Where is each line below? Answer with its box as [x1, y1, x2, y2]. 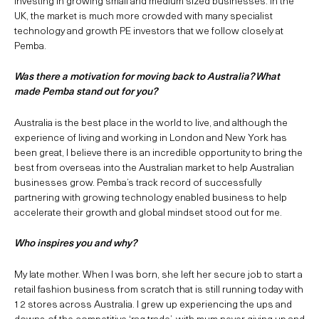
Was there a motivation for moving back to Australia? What [14, 68, 280, 84]
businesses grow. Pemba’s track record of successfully [14, 174, 261, 189]
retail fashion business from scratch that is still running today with [14, 281, 303, 296]
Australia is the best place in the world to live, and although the [14, 114, 288, 130]
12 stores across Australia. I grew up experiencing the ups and [14, 296, 292, 311]
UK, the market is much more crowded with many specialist [14, 7, 273, 23]
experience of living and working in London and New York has [14, 129, 287, 145]
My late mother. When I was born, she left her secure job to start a [14, 266, 303, 281]
